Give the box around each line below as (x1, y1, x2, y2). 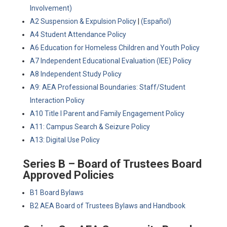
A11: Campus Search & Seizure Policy (29, 123, 150, 131)
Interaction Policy (29, 96, 85, 104)
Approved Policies (22, 169, 114, 181)
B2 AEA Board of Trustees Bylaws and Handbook (29, 202, 185, 210)
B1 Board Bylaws (29, 188, 84, 197)
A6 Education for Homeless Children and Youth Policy (29, 44, 200, 52)
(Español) (140, 17, 171, 25)
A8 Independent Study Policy (29, 70, 122, 78)
